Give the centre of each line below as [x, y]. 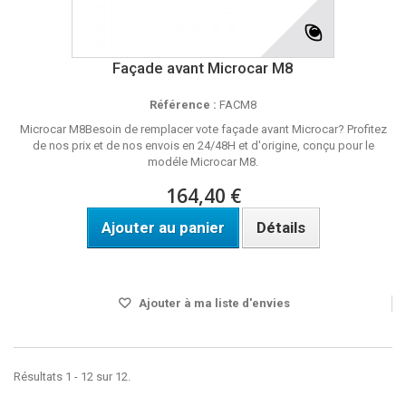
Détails [280, 227]
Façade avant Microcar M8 [203, 68]
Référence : [183, 105]
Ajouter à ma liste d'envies [213, 303]
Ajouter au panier [163, 227]
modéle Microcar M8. [203, 162]
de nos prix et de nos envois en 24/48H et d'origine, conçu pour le [203, 145]
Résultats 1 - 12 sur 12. [72, 377]
